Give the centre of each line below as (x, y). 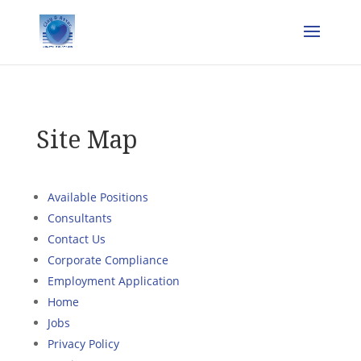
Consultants (79, 218)
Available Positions (98, 197)
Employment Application (113, 281)
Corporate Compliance (108, 260)
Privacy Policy (83, 344)
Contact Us (76, 239)
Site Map (87, 139)
